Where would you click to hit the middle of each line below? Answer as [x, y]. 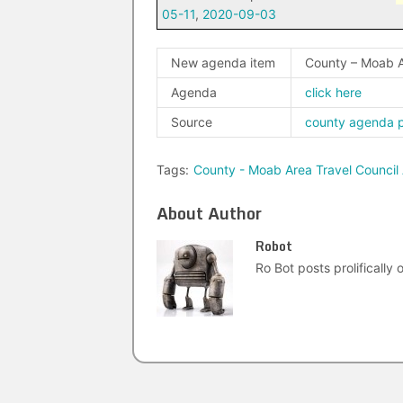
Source [192, 122]
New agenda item [223, 63]
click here [333, 92]
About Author [209, 213]
